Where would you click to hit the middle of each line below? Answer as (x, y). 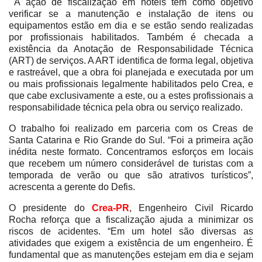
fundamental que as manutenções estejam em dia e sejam (131, 254)
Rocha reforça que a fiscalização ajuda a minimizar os (131, 219)
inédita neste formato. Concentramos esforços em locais (131, 151)
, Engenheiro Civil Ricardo (191, 208)
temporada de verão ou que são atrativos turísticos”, (131, 175)
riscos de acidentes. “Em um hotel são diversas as (131, 231)
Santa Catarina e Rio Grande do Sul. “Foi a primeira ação (131, 140)
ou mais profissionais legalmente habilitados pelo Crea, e (131, 84)
